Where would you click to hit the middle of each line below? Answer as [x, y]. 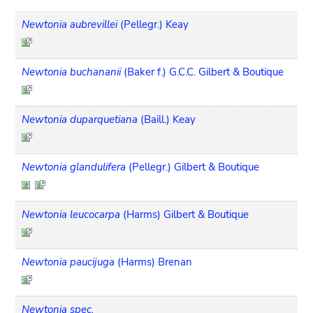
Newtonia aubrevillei [70, 24]
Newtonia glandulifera [74, 167]
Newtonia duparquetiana [80, 119]
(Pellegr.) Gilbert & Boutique [194, 167]
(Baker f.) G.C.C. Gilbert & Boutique [204, 72]
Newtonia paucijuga [68, 262]
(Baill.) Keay [168, 119]
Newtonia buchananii [72, 72]
